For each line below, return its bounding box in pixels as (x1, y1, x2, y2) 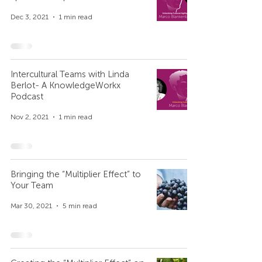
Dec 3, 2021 (11, 13, 49, 21)
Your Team (11, 180, 53, 191)
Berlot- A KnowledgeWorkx (11, 80, 120, 91)
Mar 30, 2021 (11, 202, 52, 210)
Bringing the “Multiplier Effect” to (11, 169, 141, 180)
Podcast (11, 91, 43, 102)
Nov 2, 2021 (11, 113, 49, 121)
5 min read (63, 202, 97, 210)
